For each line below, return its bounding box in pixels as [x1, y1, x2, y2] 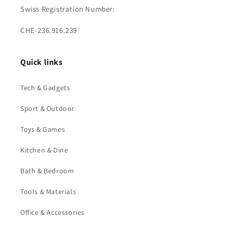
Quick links [20, 57, 63, 67]
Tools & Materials [20, 187, 77, 196]
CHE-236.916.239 [20, 25, 77, 35]
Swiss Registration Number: [20, 4, 115, 14]
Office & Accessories [20, 208, 85, 217]
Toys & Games [20, 125, 65, 134]
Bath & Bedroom [20, 166, 74, 175]
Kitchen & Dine [20, 145, 68, 155]
